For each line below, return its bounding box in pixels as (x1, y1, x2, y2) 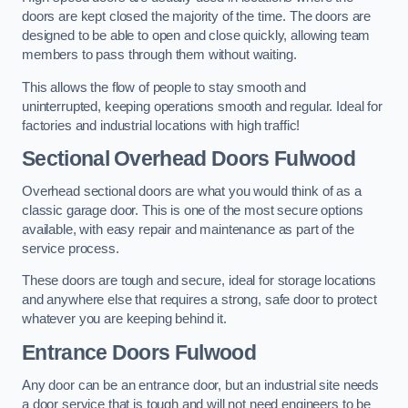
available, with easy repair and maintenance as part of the (22, 221, 354, 237)
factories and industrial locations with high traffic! (22, 117, 301, 133)
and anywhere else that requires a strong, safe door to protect (22, 292, 377, 308)
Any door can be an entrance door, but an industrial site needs (22, 377, 379, 393)
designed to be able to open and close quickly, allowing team (22, 28, 371, 44)
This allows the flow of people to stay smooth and (22, 79, 306, 95)
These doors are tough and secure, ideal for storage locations (22, 273, 377, 289)
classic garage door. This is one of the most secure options (22, 202, 363, 218)
